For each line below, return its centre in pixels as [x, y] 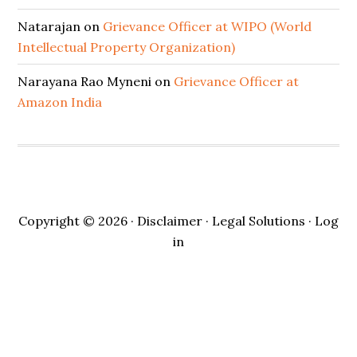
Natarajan [49, 26]
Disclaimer [170, 221]
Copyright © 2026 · [78, 221]
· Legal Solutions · [259, 221]
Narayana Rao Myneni [85, 81]
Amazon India [60, 102]
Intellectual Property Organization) [127, 47]
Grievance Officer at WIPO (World [208, 26]
